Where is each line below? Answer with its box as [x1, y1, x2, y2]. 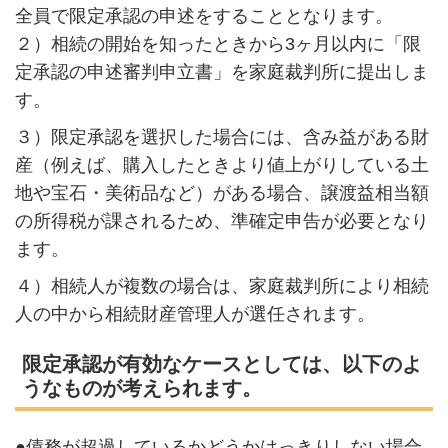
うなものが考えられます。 [21, 377, 262, 400]
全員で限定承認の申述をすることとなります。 [14, 5, 393, 26]
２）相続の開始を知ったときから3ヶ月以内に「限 [14, 33, 421, 54]
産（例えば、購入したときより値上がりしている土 [14, 154, 429, 175]
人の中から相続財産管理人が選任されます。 [14, 303, 375, 324]
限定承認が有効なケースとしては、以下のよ [21, 353, 422, 376]
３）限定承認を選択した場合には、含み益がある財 [14, 126, 429, 147]
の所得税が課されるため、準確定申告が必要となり [14, 210, 429, 231]
